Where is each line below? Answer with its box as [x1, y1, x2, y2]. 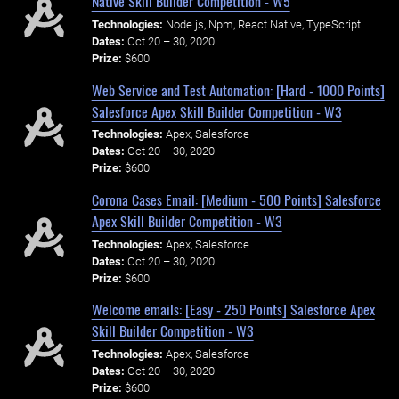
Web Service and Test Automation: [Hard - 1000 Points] [91, 78, 385, 101]
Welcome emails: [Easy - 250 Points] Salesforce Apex [91, 298, 375, 321]
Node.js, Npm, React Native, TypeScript [165, 17, 361, 31]
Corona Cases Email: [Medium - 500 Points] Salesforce [91, 188, 381, 210]
